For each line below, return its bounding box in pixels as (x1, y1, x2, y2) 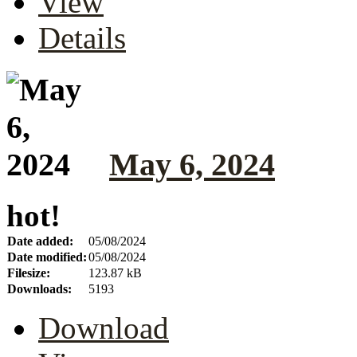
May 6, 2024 (109, 146, 275, 182)
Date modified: (7, 250, 87, 265)
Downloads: (7, 282, 72, 296)
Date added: (7, 234, 73, 249)
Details (38, 20, 126, 55)
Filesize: (7, 266, 50, 280)
